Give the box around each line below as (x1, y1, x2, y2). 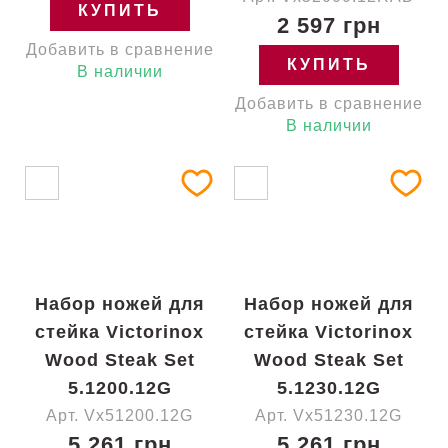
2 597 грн (276, 13, 381, 38)
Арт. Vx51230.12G (255, 407, 402, 424)
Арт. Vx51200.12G (46, 407, 193, 424)
